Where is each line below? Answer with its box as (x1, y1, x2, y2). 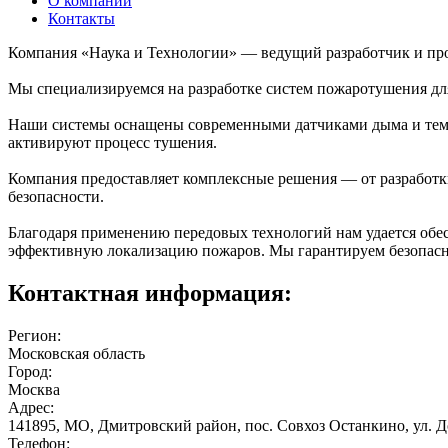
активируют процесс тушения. (8, 133, 217, 151)
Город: (8, 362, 52, 380)
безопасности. (8, 187, 104, 205)
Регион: (8, 326, 61, 344)
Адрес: (8, 398, 54, 416)
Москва (8, 380, 60, 398)
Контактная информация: (8, 279, 292, 306)
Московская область (8, 344, 145, 362)
